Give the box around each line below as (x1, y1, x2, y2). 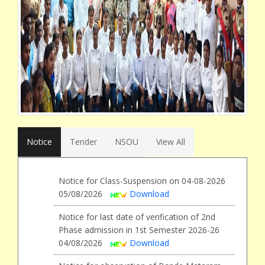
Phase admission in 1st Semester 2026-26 (59, 224, 219, 236)
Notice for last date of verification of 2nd (59, 211, 215, 223)
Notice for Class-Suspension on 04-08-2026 (59, 175, 225, 187)
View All (156, 136, 185, 148)
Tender (70, 136, 97, 148)
